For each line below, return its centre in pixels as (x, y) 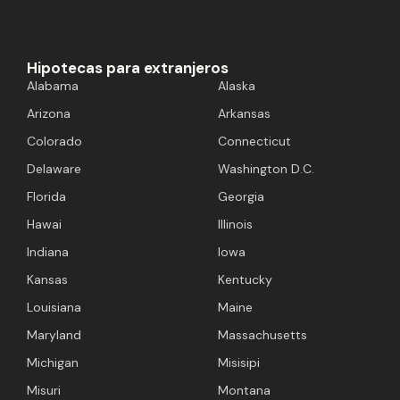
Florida (46, 197)
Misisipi (239, 363)
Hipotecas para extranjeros (128, 68)
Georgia (241, 197)
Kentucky (245, 280)
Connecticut (254, 142)
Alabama (53, 86)
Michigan (53, 363)
